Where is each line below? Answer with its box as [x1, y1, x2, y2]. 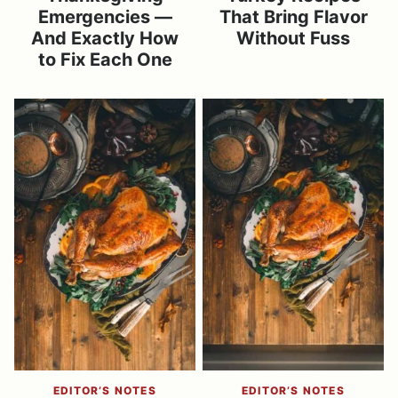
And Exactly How [31, 28, 179, 49]
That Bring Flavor [219, 6, 368, 28]
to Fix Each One [37, 49, 172, 70]
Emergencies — [37, 6, 172, 28]
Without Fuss [236, 28, 350, 49]
